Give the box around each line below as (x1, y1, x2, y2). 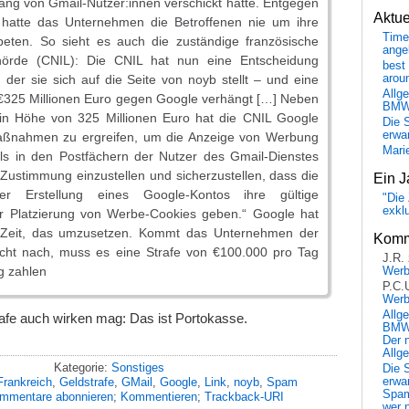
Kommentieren (120, 390, 197, 404)
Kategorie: (53, 361, 111, 374)
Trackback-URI (204, 390, 284, 404)
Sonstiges (110, 361, 164, 374)
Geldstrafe (58, 375, 114, 389)
